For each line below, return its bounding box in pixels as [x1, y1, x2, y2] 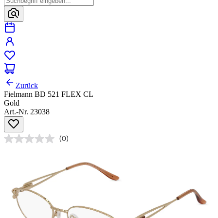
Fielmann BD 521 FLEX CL [4, 90, 93, 99]
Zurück [16, 81, 38, 90]
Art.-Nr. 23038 [4, 108, 50, 116]
